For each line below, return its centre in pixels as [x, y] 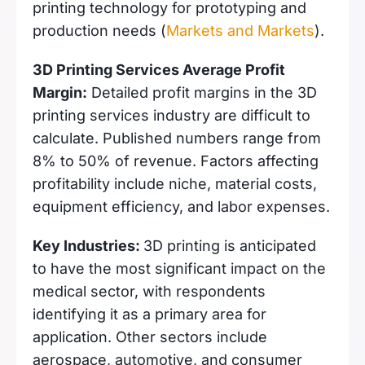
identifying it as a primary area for [150, 314]
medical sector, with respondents [149, 291]
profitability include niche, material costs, [175, 184]
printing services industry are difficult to [172, 115]
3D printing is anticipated [230, 246]
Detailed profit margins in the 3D [202, 92]
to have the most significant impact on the [179, 268]
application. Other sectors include [150, 337]
